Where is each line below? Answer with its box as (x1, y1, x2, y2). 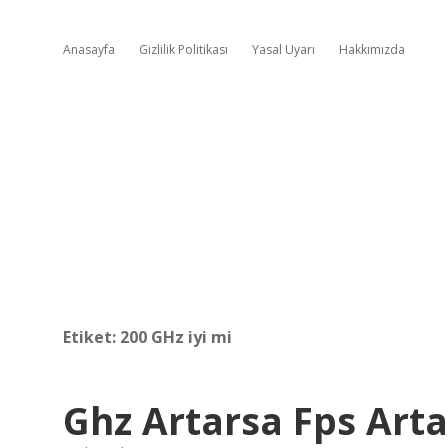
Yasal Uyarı (252, 41, 315, 58)
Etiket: (63, 326, 120, 348)
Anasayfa (63, 41, 115, 58)
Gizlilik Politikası (139, 41, 228, 58)
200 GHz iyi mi (120, 326, 232, 348)
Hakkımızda (339, 41, 405, 58)
